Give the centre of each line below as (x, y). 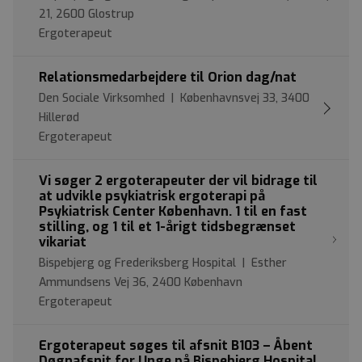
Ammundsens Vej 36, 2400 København (141, 283)
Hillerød (59, 118)
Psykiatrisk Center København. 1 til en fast (173, 212)
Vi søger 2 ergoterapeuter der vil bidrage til (178, 181)
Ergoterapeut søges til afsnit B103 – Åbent (176, 346)
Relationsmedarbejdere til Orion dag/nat (168, 78)
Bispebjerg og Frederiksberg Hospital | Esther (163, 263)
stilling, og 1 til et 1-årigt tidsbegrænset (167, 227)
